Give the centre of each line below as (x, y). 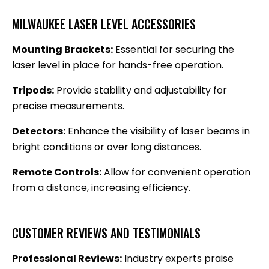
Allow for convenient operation (176, 172)
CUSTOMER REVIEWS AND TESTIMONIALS (106, 233)
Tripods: (33, 90)
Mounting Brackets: (62, 49)
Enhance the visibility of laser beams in (158, 131)
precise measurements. (68, 106)
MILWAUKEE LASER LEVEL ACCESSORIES (104, 24)
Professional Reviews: (67, 258)
